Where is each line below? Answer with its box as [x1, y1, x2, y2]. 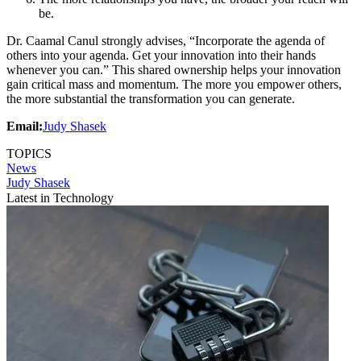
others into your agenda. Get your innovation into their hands [6, 48, 316, 62]
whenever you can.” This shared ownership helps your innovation [6, 62, 341, 77]
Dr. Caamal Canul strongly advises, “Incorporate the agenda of [6, 33, 325, 48]
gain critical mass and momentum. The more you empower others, [6, 77, 342, 91]
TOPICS [6, 146, 52, 160]
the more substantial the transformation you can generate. [6, 91, 295, 106]
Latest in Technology [6, 190, 114, 205]
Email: [6, 118, 43, 133]
